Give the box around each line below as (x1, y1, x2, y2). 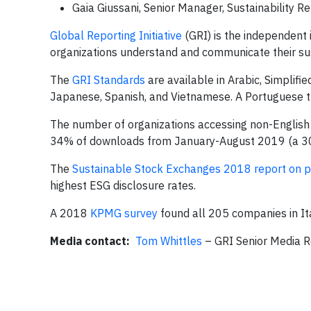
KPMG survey (90, 206, 158, 220)
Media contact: (50, 234, 135, 248)
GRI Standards (72, 73, 145, 87)
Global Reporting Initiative (50, 28, 182, 42)
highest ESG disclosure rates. (50, 178, 196, 192)
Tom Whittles (135, 234, 202, 248)
